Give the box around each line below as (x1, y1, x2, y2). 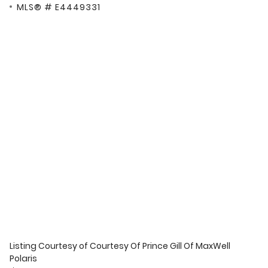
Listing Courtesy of (10, 240, 90, 252)
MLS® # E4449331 (17, 1, 100, 14)
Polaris (10, 252, 37, 265)
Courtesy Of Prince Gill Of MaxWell (90, 240, 230, 252)
